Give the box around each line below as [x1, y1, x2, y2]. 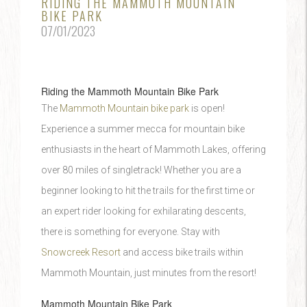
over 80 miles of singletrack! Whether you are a [41, 164, 241, 175]
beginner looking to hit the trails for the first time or [41, 185, 255, 196]
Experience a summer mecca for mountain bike [41, 123, 245, 134]
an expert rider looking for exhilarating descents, [41, 206, 246, 217]
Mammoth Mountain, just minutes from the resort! [41, 267, 256, 278]
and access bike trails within [121, 247, 243, 258]
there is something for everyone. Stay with [41, 226, 220, 237]
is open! [189, 103, 225, 114]
